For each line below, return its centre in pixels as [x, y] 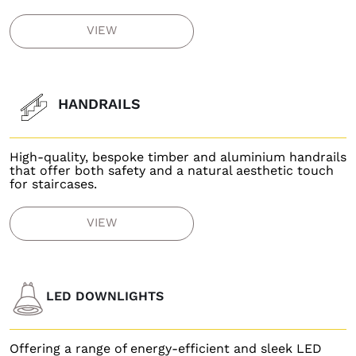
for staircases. [53, 184]
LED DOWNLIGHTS [104, 296]
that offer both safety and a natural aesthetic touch [171, 171]
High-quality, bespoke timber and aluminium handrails [178, 157]
